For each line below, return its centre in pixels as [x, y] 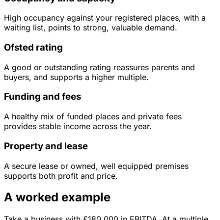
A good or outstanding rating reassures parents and [99, 67]
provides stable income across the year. [78, 126]
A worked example [57, 197]
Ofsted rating [33, 47]
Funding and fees [42, 97]
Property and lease [46, 146]
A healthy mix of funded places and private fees [93, 117]
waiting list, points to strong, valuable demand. [91, 28]
